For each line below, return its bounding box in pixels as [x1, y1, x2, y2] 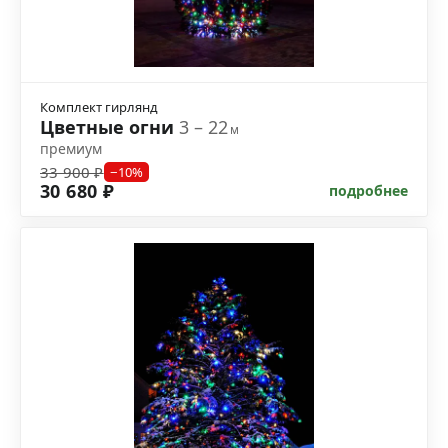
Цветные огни [40, 115, 179, 140]
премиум [40, 139, 102, 159]
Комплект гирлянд [40, 98, 158, 117]
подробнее [329, 181, 408, 201]
